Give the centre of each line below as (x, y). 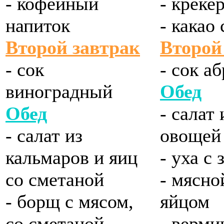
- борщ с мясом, (69, 202)
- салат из (44, 136)
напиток (38, 26)
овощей (190, 136)
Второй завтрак (73, 48)
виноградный (59, 92)
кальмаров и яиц (71, 158)
